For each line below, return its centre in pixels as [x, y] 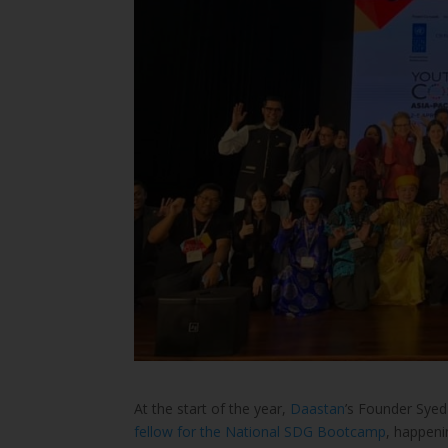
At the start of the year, [212, 408]
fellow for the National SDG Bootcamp [260, 431]
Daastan [318, 408]
